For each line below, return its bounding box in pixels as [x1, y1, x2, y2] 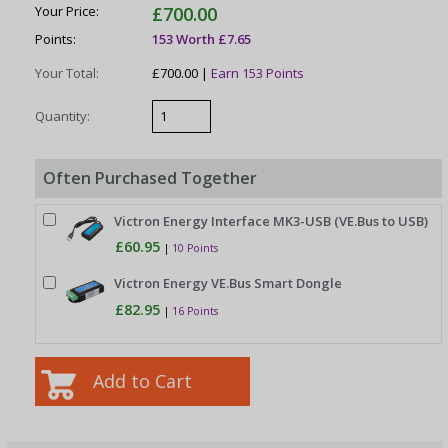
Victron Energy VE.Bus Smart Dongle [114, 274, 343, 293]
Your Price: [35, 2, 100, 21]
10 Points [172, 241, 219, 256]
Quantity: [35, 106, 91, 125]
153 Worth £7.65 [152, 30, 252, 49]
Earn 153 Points [211, 63, 305, 82]
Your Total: [35, 63, 100, 82]
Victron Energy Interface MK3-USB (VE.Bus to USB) [114, 211, 429, 230]
